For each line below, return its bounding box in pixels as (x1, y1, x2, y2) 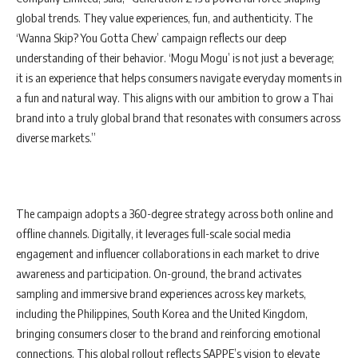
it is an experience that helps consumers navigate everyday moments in (16, 70, 342, 86)
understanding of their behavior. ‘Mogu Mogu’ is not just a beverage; (16, 50, 334, 66)
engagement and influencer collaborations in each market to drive (16, 246, 319, 261)
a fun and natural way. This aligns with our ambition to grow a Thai (16, 90, 333, 105)
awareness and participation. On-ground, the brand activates (16, 266, 301, 281)
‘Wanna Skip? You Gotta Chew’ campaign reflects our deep (16, 30, 287, 46)
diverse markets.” (16, 130, 96, 145)
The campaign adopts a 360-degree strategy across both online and (16, 206, 333, 221)
